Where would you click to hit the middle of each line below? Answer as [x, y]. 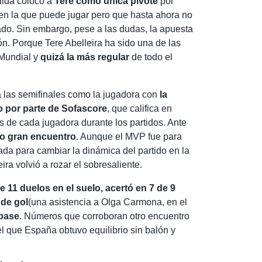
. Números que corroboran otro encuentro [105, 216]
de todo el [151, 57]
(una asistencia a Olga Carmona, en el [108, 202]
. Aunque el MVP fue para [129, 137]
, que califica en [140, 109]
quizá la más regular [85, 57]
